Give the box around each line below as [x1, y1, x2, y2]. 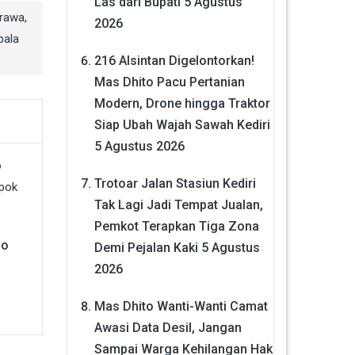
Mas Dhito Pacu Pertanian [94, 74, 245, 90]
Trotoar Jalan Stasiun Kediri [94, 175, 256, 191]
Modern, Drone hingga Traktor [94, 95, 270, 111]
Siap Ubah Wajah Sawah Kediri [94, 116, 270, 132]
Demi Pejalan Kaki [94, 239, 198, 255]
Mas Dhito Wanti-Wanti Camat [94, 298, 268, 314]
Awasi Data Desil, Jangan [94, 319, 242, 335]
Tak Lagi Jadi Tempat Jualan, [94, 197, 263, 212]
